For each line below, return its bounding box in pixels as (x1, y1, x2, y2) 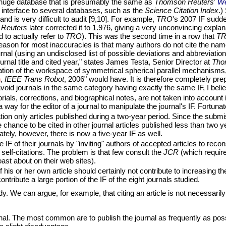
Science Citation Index (145, 6, 218, 15)
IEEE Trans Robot (5, 75, 64, 84)
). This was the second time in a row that (82, 32, 216, 41)
